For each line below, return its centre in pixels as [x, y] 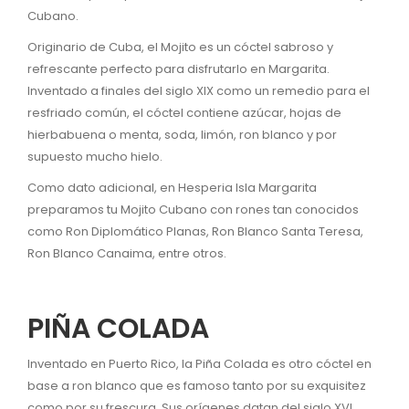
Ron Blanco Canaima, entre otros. [128, 253]
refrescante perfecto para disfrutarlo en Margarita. [178, 68]
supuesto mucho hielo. [95, 156]
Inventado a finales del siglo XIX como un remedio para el [199, 90]
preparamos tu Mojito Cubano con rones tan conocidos [193, 209]
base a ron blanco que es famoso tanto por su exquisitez [197, 385]
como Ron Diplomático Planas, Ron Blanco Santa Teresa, [195, 231]
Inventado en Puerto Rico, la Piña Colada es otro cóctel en [199, 363]
